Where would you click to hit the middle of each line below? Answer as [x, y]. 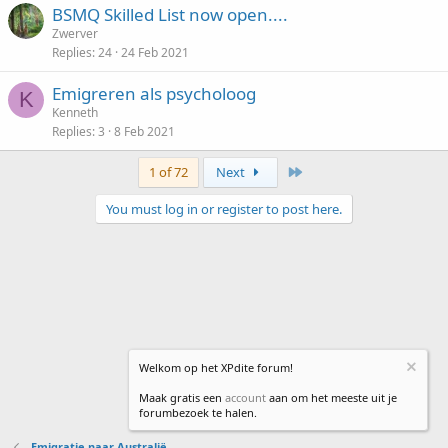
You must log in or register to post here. [224, 209]
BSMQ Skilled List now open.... [170, 14]
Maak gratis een [182, 397]
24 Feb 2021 [155, 52]
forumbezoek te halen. [198, 412]
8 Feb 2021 [144, 131]
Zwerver [75, 33]
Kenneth [75, 112]
